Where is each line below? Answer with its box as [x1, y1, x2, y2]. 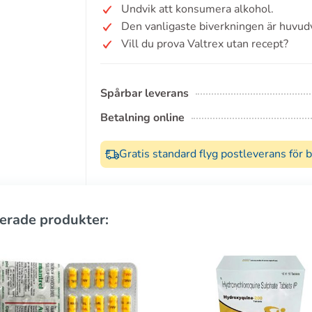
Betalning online [100, 110, 185, 125]
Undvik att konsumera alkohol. [121, 1, 274, 17]
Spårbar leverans [100, 86, 189, 101]
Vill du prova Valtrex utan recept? [121, 36, 288, 52]
